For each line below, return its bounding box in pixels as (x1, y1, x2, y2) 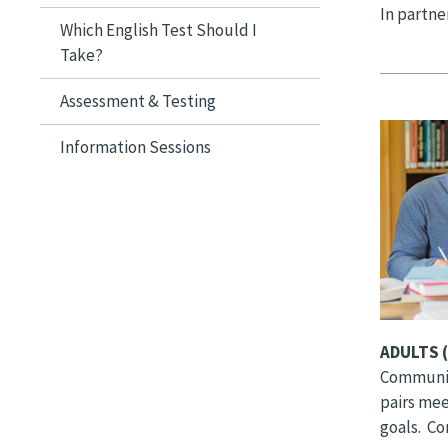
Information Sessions (60, 135, 211, 158)
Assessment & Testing (60, 89, 216, 112)
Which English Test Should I (60, 18, 257, 41)
